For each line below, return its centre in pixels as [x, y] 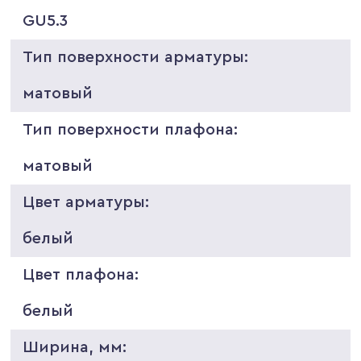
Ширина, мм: [75, 347]
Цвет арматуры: [86, 202]
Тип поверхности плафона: [131, 129]
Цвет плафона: [81, 274]
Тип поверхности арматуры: [136, 57]
